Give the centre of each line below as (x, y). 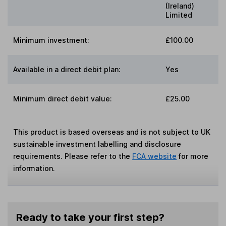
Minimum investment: (51, 40)
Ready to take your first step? (90, 217)
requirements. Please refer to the (73, 156)
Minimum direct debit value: (63, 98)
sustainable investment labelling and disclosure (97, 144)
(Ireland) (180, 6)
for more (193, 156)
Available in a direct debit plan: (67, 69)
